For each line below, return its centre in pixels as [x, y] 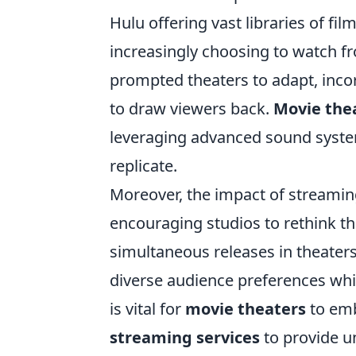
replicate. [143, 166]
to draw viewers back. [192, 108]
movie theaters [246, 309]
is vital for [147, 309]
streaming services [185, 337]
